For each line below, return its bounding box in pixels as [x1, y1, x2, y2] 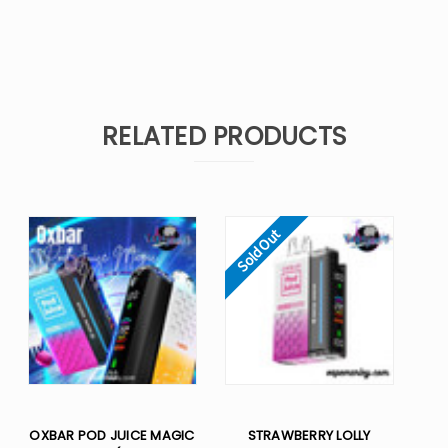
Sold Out [232, 224, 285, 277]
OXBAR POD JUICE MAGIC [29, 426, 195, 446]
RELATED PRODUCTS [102, 119, 346, 155]
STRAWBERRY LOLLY [247, 426, 371, 446]
